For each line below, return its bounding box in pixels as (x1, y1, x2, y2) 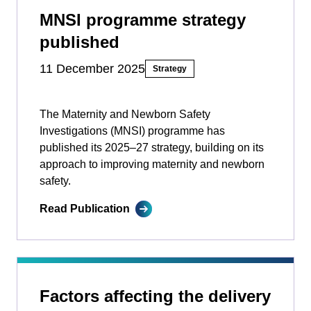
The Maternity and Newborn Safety (40, 108, 210, 121)
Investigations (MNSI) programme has (40, 125, 225, 137)
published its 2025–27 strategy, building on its (40, 142, 264, 154)
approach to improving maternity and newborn (40, 158, 264, 171)
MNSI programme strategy (40, 10, 246, 30)
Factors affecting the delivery (40, 287, 271, 306)
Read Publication (40, 203, 130, 215)
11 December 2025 (40, 62, 145, 76)
